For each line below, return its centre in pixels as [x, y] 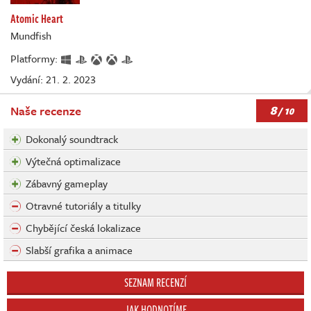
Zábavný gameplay [67, 183]
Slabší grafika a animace [79, 250]
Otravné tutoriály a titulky [83, 205]
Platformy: [35, 58]
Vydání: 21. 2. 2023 [53, 79]
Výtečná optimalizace [73, 161]
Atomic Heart [37, 18]
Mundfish [31, 35]
